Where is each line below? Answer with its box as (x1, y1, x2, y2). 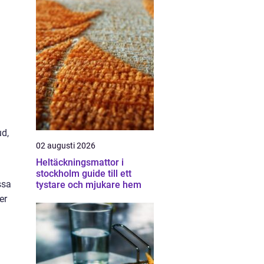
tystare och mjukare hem (36, 179, 141, 190)
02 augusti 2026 (36, 141, 95, 150)
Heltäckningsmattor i (36, 157, 124, 168)
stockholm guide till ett (36, 168, 82, 179)
